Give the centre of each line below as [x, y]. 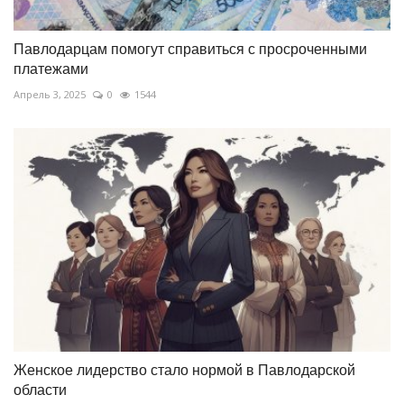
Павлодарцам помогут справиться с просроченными [190, 49]
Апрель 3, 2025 [50, 94]
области [40, 390]
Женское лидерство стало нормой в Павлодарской [184, 371]
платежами [51, 69]
